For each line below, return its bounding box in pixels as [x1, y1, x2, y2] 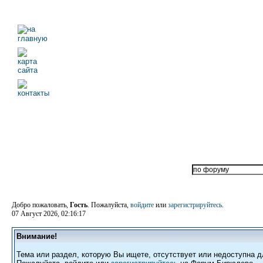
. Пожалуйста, [87, 201, 130, 209]
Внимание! [16, 232, 57, 241]
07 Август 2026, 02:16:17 [12, 210, 86, 218]
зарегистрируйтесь [168, 201, 222, 209]
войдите [130, 201, 154, 209]
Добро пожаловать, [12, 201, 70, 209]
